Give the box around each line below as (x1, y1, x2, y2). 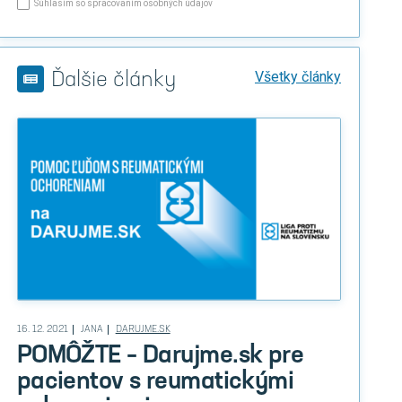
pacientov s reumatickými (16, 369, 294, 395)
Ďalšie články (50, 70, 176, 92)
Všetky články (254, 68, 341, 85)
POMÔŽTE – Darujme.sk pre (16, 343, 304, 369)
